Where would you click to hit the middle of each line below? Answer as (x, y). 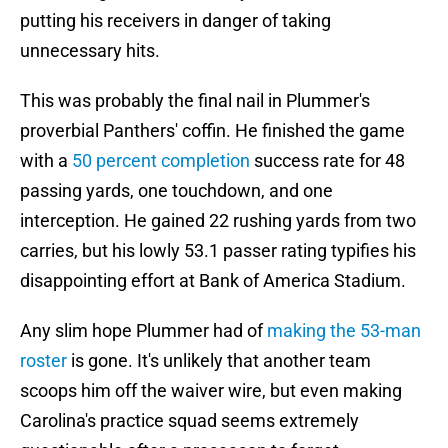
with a (46, 161)
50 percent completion (161, 161)
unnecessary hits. (90, 51)
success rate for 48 (327, 161)
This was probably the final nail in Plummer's (195, 101)
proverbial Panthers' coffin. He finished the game (212, 131)
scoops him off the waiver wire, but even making (211, 391)
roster (43, 361)
